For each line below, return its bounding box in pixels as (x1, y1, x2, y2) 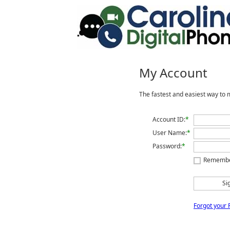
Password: (152, 142, 182, 150)
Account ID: (152, 115, 185, 124)
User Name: (152, 128, 187, 137)
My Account (139, 64, 207, 81)
